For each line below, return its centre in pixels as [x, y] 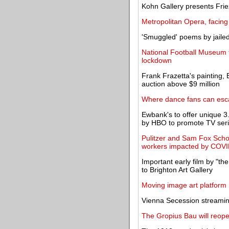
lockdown [157, 60]
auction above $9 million [181, 84]
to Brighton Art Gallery [177, 170]
